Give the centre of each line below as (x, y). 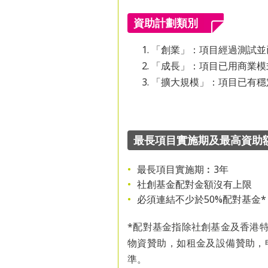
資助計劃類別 (166, 23)
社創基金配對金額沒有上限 (194, 185)
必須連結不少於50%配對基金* (202, 200)
